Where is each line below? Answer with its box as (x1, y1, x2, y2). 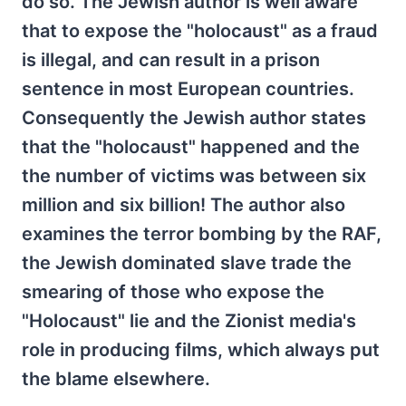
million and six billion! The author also (22, 194, 345, 216)
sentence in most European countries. (22, 78, 354, 100)
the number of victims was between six (22, 165, 366, 187)
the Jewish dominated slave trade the (22, 252, 352, 274)
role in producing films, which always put (22, 339, 380, 361)
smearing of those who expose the (22, 281, 324, 303)
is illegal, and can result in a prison (22, 49, 320, 71)
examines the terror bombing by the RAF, (22, 223, 382, 245)
